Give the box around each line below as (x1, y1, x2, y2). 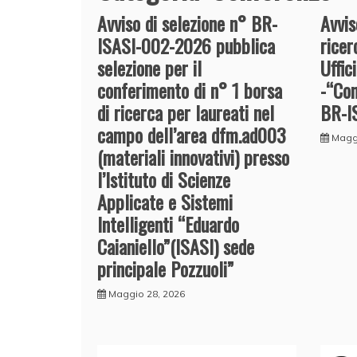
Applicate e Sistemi (97, 186, 233, 216)
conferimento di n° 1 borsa (97, 75, 282, 104)
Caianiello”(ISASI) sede (97, 231, 254, 261)
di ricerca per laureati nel (97, 97, 274, 127)
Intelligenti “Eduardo (97, 209, 239, 238)
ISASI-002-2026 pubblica (97, 30, 275, 60)
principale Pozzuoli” (97, 253, 233, 283)
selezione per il (97, 53, 202, 82)
